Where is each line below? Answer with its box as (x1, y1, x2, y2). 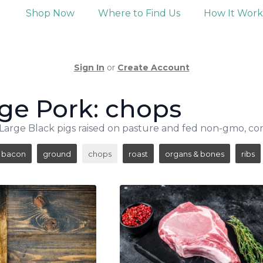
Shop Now (25, 8, 75, 19)
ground (43, 149, 71, 159)
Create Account (117, 62, 190, 73)
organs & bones (165, 149, 224, 159)
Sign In (73, 62, 104, 73)
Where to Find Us (97, 8, 180, 19)
